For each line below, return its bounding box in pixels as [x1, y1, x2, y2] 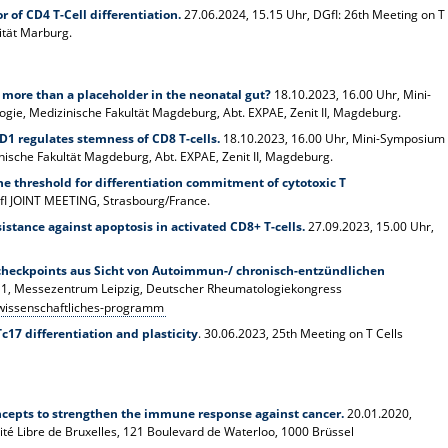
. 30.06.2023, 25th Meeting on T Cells [198, 324, 404, 342]
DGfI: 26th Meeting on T [313, 5, 446, 23]
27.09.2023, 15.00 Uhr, [308, 217, 435, 235]
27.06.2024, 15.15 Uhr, [184, 5, 311, 23]
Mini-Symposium [352, 129, 446, 147]
